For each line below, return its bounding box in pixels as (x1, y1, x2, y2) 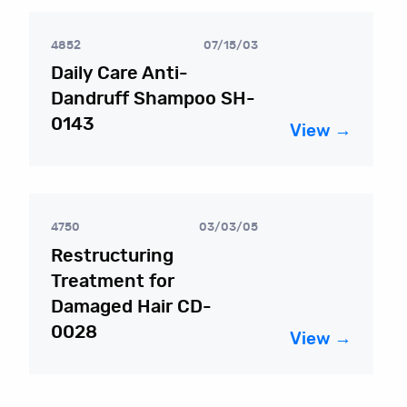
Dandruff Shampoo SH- (51, 90, 255, 109)
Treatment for (51, 272, 174, 291)
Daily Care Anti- (51, 65, 188, 84)
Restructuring (51, 246, 174, 265)
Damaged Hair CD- (51, 297, 212, 316)
